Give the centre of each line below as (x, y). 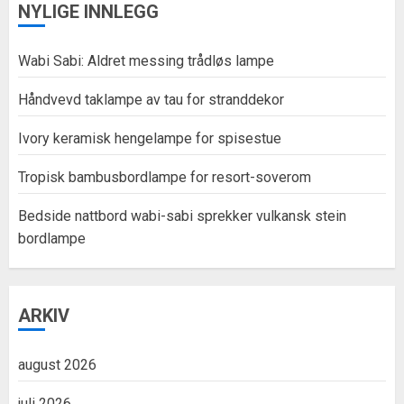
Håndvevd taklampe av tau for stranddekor (151, 100)
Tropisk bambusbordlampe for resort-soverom (165, 178)
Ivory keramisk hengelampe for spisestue (150, 139)
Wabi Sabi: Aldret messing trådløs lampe (146, 61)
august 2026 (57, 365)
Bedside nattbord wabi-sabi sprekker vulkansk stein (182, 216)
